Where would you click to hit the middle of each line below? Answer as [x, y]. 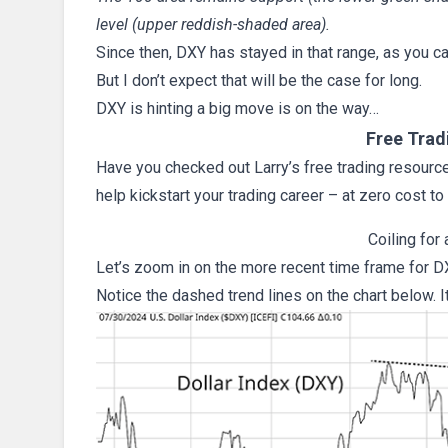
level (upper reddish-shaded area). [213, 25]
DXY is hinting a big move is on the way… [237, 109]
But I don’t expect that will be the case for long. [259, 81]
